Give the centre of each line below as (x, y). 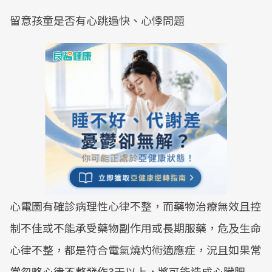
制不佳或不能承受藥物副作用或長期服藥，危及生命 (135, 228)
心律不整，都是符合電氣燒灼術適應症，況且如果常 (135, 250)
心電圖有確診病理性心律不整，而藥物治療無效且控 (135, 206)
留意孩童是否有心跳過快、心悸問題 (97, 20)
